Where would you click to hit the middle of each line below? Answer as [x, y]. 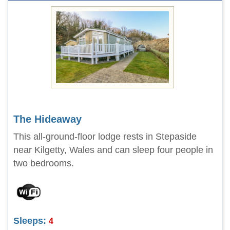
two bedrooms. [44, 163]
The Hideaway [47, 119]
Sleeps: [30, 221]
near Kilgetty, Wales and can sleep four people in [113, 150]
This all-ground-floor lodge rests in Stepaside [105, 137]
